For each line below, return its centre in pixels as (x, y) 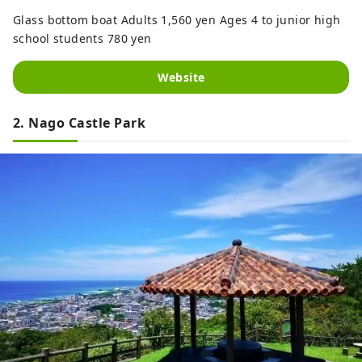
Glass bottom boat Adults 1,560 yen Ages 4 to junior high (177, 20)
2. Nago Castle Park (80, 123)
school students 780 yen (82, 39)
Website (181, 78)
